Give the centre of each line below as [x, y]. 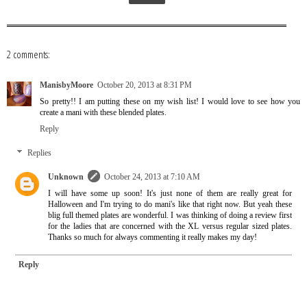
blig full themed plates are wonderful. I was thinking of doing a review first [170, 216]
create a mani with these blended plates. [103, 112]
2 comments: [28, 54]
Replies [39, 153]
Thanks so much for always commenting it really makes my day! [152, 238]
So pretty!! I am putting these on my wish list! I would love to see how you [170, 101]
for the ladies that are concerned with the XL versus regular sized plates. [170, 227]
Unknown [65, 177]
